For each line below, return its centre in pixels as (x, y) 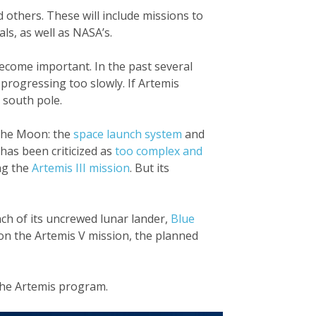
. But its (150, 168)
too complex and (159, 151)
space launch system (128, 134)
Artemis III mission (81, 168)
